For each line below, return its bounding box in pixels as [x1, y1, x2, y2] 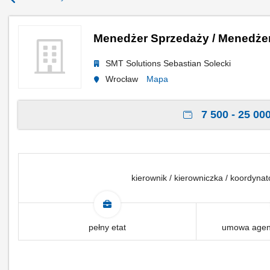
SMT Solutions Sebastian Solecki [105, 58, 231, 68]
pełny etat [88, 222, 126, 232]
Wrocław [105, 74, 140, 84]
